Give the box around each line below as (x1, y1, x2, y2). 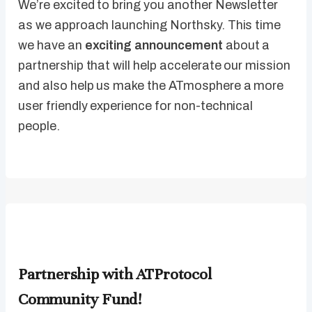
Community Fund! (18, 290, 142, 309)
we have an (18, 38, 85, 53)
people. (18, 119, 60, 134)
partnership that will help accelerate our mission (18, 58, 291, 73)
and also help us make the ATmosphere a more (18, 79, 284, 93)
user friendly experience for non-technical (18, 99, 253, 114)
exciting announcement (84, 38, 223, 53)
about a (222, 38, 270, 53)
